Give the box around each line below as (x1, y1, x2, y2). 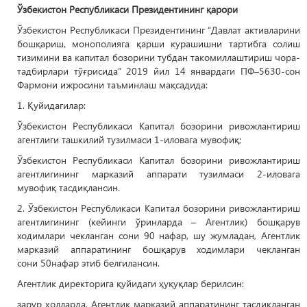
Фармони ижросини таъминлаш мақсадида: (17, 78, 208, 91)
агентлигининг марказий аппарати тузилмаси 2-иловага (17, 167, 300, 180)
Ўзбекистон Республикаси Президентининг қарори (17, 3, 238, 16)
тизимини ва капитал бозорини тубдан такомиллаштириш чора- (17, 51, 300, 64)
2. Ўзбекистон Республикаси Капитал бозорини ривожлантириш (17, 201, 300, 214)
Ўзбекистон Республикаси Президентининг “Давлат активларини (17, 23, 300, 36)
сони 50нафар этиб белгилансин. (17, 256, 160, 269)
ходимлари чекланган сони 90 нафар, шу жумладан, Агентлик (17, 229, 300, 242)
